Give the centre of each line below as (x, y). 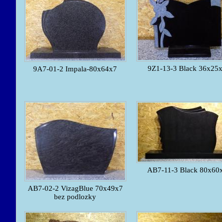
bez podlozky (75, 197)
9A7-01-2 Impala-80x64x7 (75, 69)
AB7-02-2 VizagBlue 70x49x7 (75, 189)
